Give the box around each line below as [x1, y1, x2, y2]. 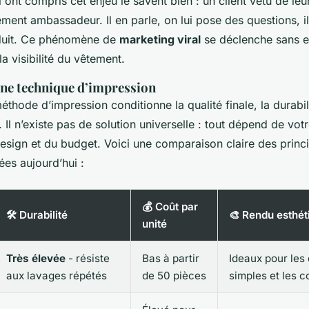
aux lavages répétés [6, 269, 107, 283]
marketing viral [119, 32, 201, 47]
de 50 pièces [142, 269, 206, 283]
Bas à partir [142, 252, 199, 266]
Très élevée [6, 252, 66, 266]
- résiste [66, 252, 110, 266]
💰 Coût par [142, 200, 198, 214]
